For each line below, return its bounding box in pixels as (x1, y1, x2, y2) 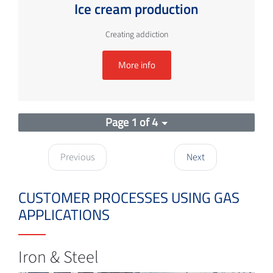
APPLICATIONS (18, 203, 110, 225)
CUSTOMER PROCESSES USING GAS (18, 186, 239, 208)
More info (118, 57, 155, 72)
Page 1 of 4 (105, 113, 158, 130)
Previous (60, 150, 94, 164)
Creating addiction (105, 28, 168, 41)
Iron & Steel (18, 244, 99, 269)
